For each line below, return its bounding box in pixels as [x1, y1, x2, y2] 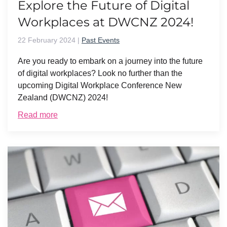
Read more [18, 110, 58, 119]
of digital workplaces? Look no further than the [18, 68, 182, 78]
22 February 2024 [18, 35, 75, 44]
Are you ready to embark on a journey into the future [18, 56, 203, 65]
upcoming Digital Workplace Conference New [18, 81, 182, 90]
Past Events [82, 35, 120, 44]
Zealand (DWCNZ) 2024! [18, 93, 108, 102]
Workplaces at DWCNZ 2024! [18, 14, 194, 29]
